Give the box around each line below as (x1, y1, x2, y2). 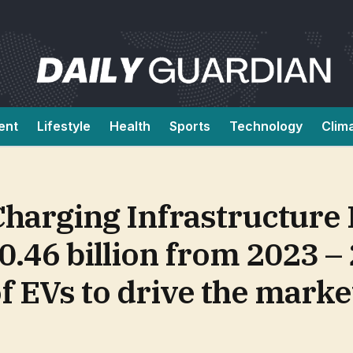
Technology (229, 118, 303, 134)
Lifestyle (37, 118, 91, 134)
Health (110, 118, 150, 134)
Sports (169, 118, 210, 134)
